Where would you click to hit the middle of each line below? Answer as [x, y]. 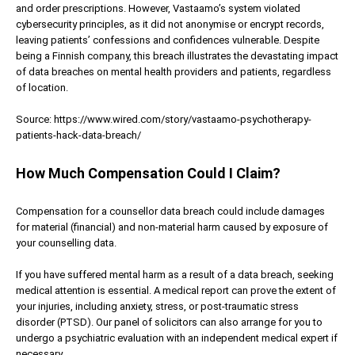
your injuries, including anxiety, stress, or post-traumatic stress [157, 306]
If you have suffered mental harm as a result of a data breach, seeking [175, 274]
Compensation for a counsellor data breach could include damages [170, 211]
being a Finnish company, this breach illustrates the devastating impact [177, 55]
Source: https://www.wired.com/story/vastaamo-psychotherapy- [164, 119]
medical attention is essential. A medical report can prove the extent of [176, 290]
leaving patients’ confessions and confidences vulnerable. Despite [168, 40]
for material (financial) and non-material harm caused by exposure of [172, 227]
